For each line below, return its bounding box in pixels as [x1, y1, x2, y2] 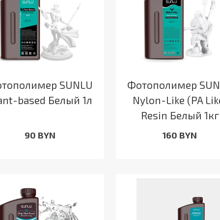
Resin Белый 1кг [140, 109, 219, 121]
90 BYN [24, 129, 55, 140]
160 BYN [163, 129, 197, 140]
